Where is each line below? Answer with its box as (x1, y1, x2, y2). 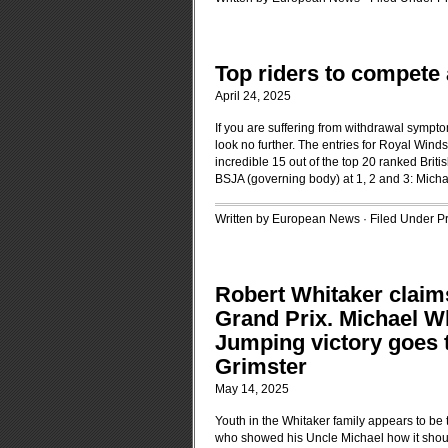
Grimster (215, 354, 307, 379)
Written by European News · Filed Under (215, 212, 437, 226)
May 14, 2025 (215, 382, 289, 396)
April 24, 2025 (215, 89, 291, 103)
